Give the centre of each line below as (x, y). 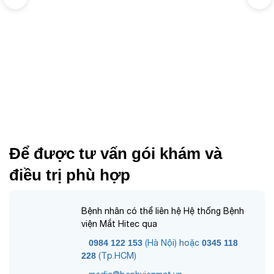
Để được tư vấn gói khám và (116, 153)
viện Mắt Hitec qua (119, 224)
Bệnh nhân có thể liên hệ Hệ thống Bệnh (163, 211)
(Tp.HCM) (116, 255)
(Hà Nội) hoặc (172, 243)
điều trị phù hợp (70, 175)
